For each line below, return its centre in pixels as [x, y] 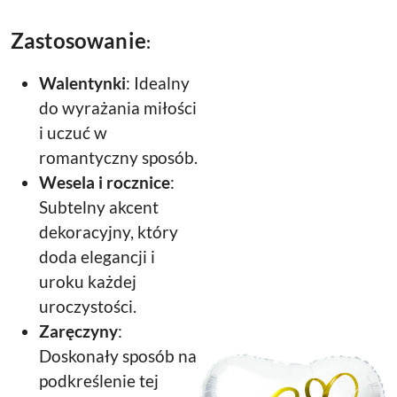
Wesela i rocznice [105, 183]
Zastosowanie [78, 40]
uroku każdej [88, 282]
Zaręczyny [78, 331]
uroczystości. [88, 307]
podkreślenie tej [99, 381]
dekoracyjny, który [109, 232]
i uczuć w [73, 133]
